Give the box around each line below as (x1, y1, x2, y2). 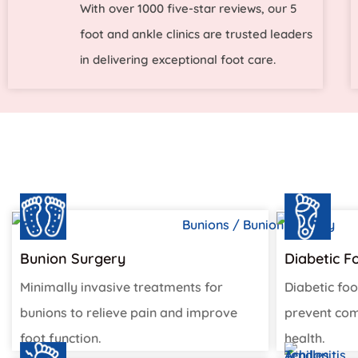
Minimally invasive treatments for (20, 279, 223, 296)
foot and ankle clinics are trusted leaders (80, 26, 312, 42)
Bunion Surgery (20, 249, 125, 268)
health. (284, 330, 325, 347)
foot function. (20, 330, 101, 347)
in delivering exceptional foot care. (80, 52, 276, 68)
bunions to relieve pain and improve (20, 304, 237, 321)
